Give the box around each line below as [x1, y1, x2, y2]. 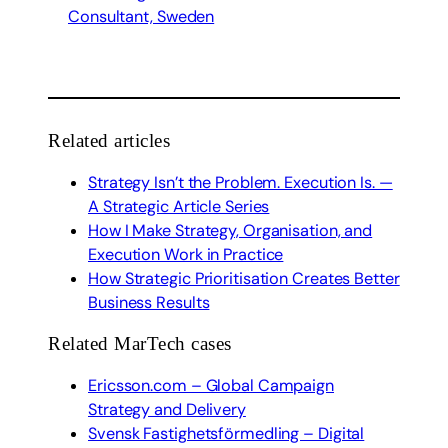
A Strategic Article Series [88, 195, 270, 217]
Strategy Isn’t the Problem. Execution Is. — [88, 171, 393, 193]
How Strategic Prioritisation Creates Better [88, 267, 400, 289]
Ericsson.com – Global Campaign [88, 374, 334, 396]
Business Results [88, 291, 210, 313]
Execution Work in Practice [88, 243, 284, 265]
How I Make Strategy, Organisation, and [88, 219, 373, 241]
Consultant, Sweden [68, 6, 215, 28]
